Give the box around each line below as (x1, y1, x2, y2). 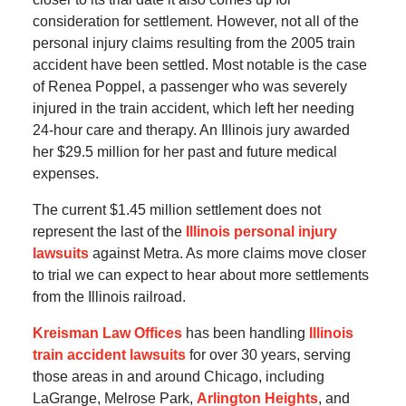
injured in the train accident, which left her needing (32, 101, 354, 117)
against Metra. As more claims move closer (88, 246, 366, 262)
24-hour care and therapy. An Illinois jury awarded (32, 122, 350, 139)
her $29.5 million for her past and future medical (32, 144, 337, 160)
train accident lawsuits (32, 347, 186, 363)
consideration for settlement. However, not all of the (32, 14, 359, 30)
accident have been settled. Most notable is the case (32, 57, 367, 73)
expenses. (32, 166, 99, 182)
